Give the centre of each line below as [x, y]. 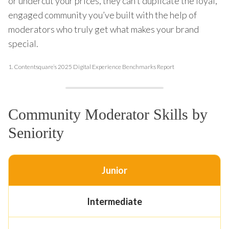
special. [23, 43]
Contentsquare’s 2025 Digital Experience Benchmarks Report [94, 66]
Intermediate [114, 201]
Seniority [36, 132]
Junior [114, 170]
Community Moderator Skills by [108, 114]
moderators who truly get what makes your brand [104, 29]
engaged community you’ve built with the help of [102, 15]
